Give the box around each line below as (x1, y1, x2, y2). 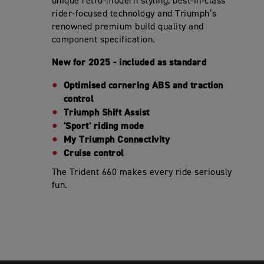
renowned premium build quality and (51, 22, 204, 32)
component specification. (51, 35, 159, 45)
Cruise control (63, 147, 124, 160)
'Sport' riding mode (63, 120, 144, 133)
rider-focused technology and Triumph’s (51, 9, 217, 19)
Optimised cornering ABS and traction (63, 80, 223, 92)
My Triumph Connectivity (63, 134, 170, 146)
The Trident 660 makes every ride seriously (51, 168, 232, 178)
